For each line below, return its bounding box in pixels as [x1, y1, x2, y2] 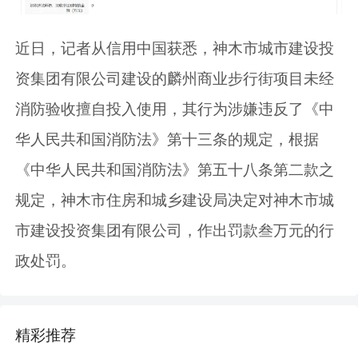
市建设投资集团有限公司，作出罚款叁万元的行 [15, 222, 335, 240]
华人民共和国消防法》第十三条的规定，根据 [15, 131, 320, 149]
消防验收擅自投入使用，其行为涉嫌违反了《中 [15, 101, 335, 118]
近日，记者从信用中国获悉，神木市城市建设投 [15, 40, 335, 58]
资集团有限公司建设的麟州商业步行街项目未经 [15, 70, 335, 88]
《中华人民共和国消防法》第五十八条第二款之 [15, 161, 335, 179]
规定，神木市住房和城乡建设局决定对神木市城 [15, 192, 335, 209]
